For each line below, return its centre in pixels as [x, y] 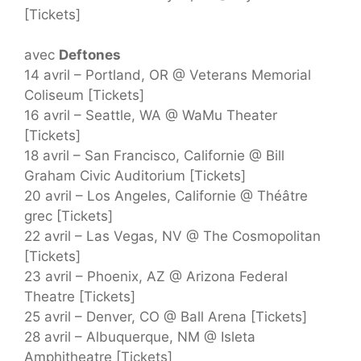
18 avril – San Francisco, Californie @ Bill [154, 156]
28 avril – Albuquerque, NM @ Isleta [140, 337]
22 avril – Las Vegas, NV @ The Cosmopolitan [172, 237]
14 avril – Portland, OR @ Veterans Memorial [168, 75]
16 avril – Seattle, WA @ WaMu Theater [151, 116]
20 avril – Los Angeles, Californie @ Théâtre [166, 196]
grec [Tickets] [68, 216]
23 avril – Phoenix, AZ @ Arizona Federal [156, 277]
